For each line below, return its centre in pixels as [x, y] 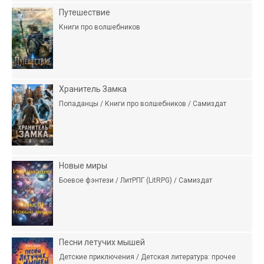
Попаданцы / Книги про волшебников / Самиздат [143, 103]
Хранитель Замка [93, 89]
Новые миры [83, 165]
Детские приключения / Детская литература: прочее [147, 257]
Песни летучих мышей [102, 242]
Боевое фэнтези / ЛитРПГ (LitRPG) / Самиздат [136, 180]
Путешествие [85, 12]
